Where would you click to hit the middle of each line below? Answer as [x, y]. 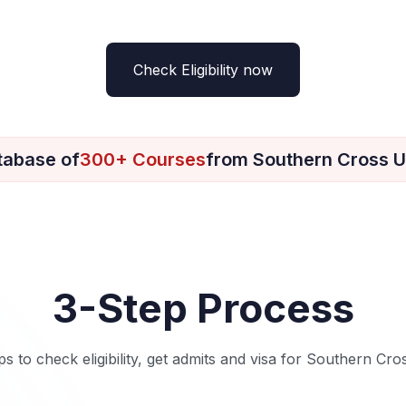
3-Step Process [203, 309]
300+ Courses [143, 160]
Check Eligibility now [203, 70]
